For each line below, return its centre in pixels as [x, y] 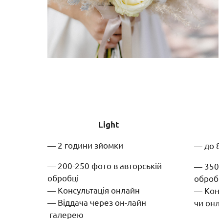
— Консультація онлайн [94, 190]
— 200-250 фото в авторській [105, 165]
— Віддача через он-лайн [100, 202]
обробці [64, 177]
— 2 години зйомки [85, 145]
